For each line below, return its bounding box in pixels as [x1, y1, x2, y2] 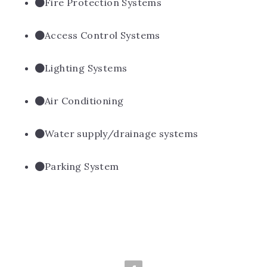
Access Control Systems [45, 29, 160, 41]
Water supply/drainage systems [45, 128, 198, 139]
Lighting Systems [45, 62, 128, 74]
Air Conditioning [45, 95, 124, 107]
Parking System [45, 160, 119, 172]
